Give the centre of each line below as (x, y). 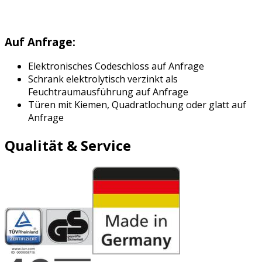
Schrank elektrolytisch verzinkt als (103, 79)
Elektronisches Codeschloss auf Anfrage (116, 66)
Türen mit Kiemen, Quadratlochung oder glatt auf (137, 105)
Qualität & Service (68, 146)
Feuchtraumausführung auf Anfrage (108, 92)
